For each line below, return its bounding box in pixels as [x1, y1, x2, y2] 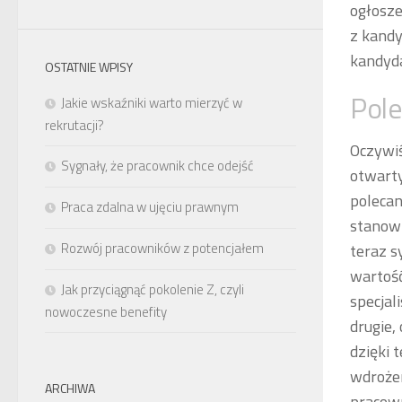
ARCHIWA [45, 378, 95, 398]
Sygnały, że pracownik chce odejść [61, 154, 254, 176]
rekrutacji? [45, 114, 104, 135]
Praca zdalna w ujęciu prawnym [61, 196, 239, 217]
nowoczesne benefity [45, 301, 167, 322]
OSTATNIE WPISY [45, 57, 133, 76]
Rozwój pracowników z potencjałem [61, 237, 264, 258]
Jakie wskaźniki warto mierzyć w [61, 92, 242, 113]
